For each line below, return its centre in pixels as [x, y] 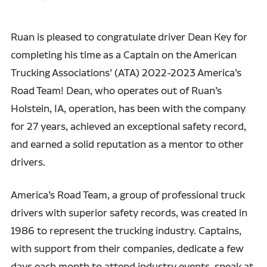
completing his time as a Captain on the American [123, 54]
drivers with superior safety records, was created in [129, 212]
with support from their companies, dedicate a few [127, 248]
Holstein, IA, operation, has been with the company [128, 108]
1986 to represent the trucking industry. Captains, [126, 230]
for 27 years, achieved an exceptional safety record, [128, 126]
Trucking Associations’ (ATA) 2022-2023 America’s [126, 72]
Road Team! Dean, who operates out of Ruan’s [116, 90]
